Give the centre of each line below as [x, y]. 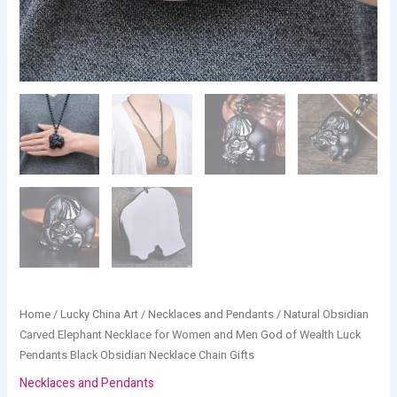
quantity [41, 120]
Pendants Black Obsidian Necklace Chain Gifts [136, 355]
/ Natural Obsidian [321, 314]
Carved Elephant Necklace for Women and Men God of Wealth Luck [190, 335]
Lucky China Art [99, 314]
